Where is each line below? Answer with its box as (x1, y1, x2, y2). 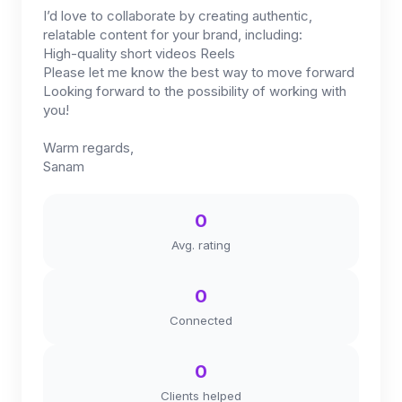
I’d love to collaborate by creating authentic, (43, 7, 312, 24)
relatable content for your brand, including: (43, 26, 302, 43)
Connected (170, 313, 232, 328)
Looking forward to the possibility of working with (43, 83, 346, 100)
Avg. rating (171, 238, 231, 252)
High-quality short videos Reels (43, 45, 235, 62)
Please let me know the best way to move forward (43, 64, 354, 81)
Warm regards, (43, 139, 134, 156)
